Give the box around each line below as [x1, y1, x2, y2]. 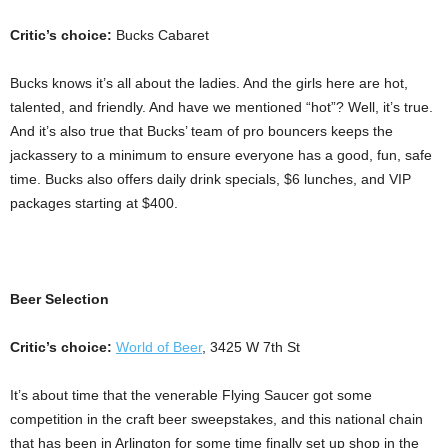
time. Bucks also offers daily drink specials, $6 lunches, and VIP [10, 171, 411, 187]
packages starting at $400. [10, 195, 178, 211]
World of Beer [116, 339, 202, 355]
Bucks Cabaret [116, 27, 209, 43]
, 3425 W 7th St [202, 339, 300, 355]
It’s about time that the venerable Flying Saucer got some [10, 387, 372, 403]
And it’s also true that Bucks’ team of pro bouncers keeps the [10, 123, 393, 139]
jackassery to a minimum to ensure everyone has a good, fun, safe [10, 147, 432, 163]
